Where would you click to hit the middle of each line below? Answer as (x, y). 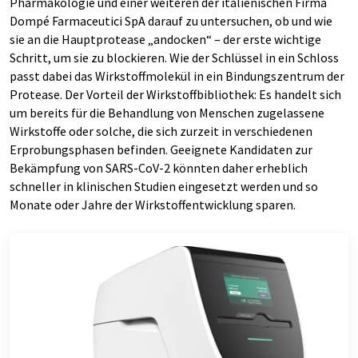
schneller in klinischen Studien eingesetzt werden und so (164, 187)
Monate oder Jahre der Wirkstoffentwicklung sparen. (153, 205)
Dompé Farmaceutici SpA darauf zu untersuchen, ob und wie (171, 21)
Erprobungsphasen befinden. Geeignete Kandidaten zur (161, 150)
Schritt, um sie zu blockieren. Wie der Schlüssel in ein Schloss (174, 58)
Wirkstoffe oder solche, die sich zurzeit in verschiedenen (161, 131)
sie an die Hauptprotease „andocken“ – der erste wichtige (165, 40)
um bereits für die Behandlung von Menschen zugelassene (167, 113)
